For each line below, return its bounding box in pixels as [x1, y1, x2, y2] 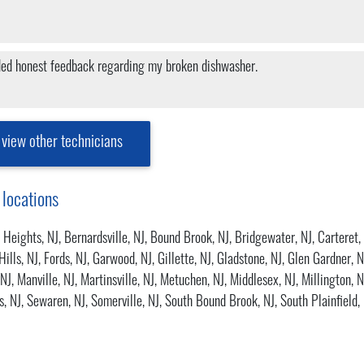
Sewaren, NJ [27, 295, 85, 310]
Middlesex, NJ [230, 274, 296, 288]
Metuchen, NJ [160, 274, 224, 288]
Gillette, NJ [158, 253, 211, 267]
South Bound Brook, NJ [165, 295, 275, 310]
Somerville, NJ [91, 295, 159, 310]
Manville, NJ [17, 274, 75, 288]
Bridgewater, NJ [235, 232, 312, 246]
